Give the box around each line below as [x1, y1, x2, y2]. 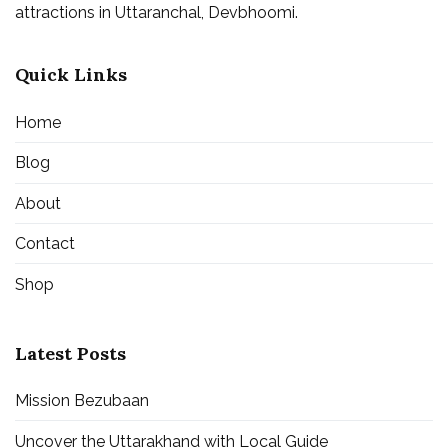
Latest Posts [15, 341, 126, 365]
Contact [15, 234, 75, 254]
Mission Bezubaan [15, 391, 149, 411]
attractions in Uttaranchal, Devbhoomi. [15, 3, 298, 23]
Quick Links [15, 63, 127, 87]
